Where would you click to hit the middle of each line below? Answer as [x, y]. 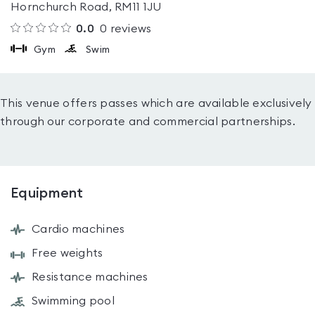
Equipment [47, 193]
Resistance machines [90, 277]
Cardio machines [78, 229]
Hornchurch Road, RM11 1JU [86, 7]
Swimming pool [73, 301]
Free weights [67, 253]
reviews [129, 29]
